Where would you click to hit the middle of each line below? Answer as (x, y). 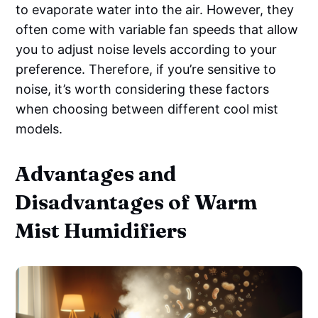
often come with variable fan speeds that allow (157, 30)
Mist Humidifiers (101, 231)
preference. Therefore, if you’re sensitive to (146, 70)
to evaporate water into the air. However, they (155, 10)
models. (39, 129)
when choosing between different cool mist (147, 109)
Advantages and (96, 174)
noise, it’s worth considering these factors (143, 89)
